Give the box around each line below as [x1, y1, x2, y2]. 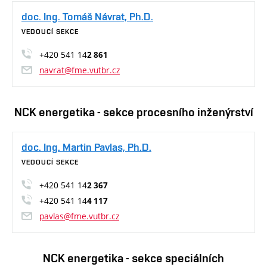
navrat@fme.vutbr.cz [39, 64, 120, 76]
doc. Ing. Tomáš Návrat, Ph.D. [21, 10, 153, 23]
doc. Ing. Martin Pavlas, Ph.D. [21, 141, 151, 154]
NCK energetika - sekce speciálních [43, 251, 224, 266]
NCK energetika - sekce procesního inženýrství [14, 105, 253, 120]
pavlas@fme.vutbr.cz [39, 210, 119, 222]
